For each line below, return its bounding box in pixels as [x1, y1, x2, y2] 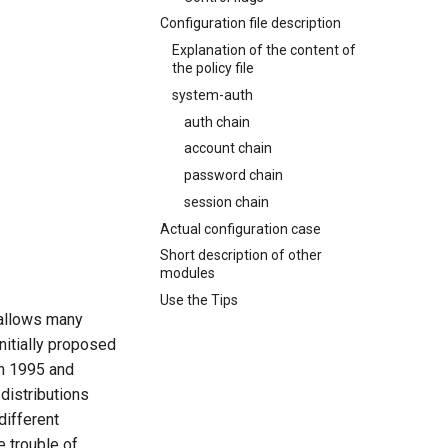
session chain [184, 193, 269, 210]
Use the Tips [160, 292, 238, 308]
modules [160, 265, 215, 282]
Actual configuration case [160, 220, 321, 237]
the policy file [172, 60, 254, 76]
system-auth [172, 86, 253, 103]
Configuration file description [160, 15, 341, 32]
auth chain [184, 113, 250, 130]
